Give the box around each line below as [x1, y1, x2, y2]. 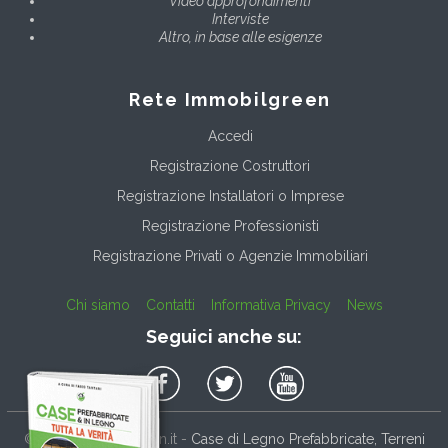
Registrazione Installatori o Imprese [116, 188, 344, 204]
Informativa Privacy [210, 297, 331, 313]
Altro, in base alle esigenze [158, 29, 322, 45]
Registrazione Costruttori [150, 158, 310, 174]
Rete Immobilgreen [129, 89, 331, 110]
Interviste [211, 11, 269, 27]
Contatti [145, 297, 195, 313]
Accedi [207, 128, 253, 144]
